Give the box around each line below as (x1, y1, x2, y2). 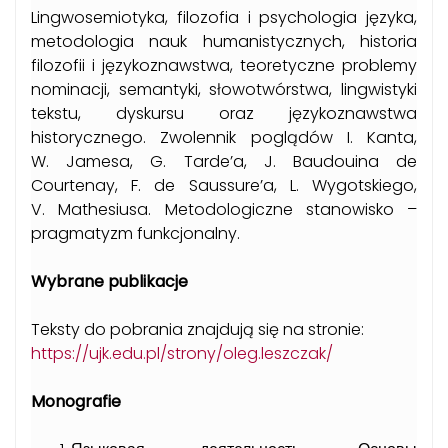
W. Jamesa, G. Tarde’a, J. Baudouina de (31, 150, 417, 174)
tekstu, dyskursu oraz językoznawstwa (31, 102, 417, 126)
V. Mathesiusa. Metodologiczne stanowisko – (31, 198, 417, 222)
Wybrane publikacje (31, 270, 188, 294)
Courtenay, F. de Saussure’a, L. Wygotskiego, (31, 174, 417, 198)
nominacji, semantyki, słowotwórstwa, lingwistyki (31, 78, 417, 102)
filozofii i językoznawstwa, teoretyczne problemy (31, 54, 417, 78)
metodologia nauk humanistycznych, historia (31, 30, 417, 54)
